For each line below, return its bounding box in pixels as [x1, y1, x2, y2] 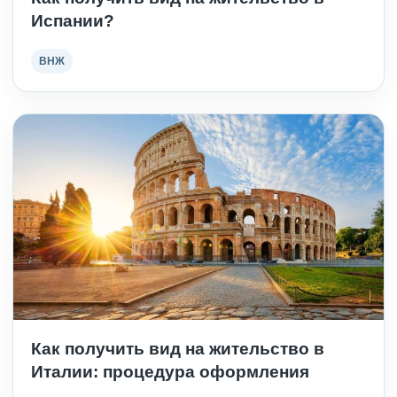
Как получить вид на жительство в [31, 339, 324, 359]
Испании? [31, 11, 114, 30]
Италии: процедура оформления [31, 362, 309, 382]
